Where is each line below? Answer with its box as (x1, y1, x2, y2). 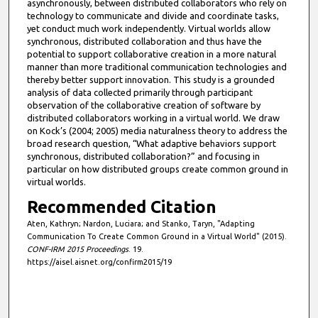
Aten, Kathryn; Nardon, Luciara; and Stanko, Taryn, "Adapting (26, 219, 255, 229)
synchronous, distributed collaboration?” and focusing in (26, 151, 260, 162)
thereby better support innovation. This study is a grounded (26, 75, 275, 85)
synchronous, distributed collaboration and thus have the (26, 36, 262, 47)
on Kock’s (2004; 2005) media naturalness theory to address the (26, 126, 287, 136)
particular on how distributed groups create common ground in (26, 164, 288, 175)
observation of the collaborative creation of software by (26, 100, 261, 111)
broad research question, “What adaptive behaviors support (26, 138, 276, 149)
